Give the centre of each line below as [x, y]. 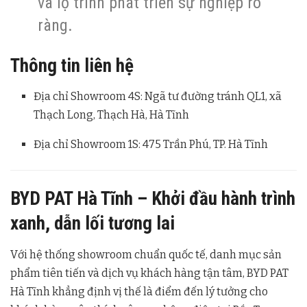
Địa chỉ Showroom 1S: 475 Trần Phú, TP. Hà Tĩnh [151, 145]
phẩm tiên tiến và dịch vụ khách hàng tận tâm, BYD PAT [149, 273]
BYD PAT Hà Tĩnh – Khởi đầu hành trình [153, 199]
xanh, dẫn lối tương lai [93, 224]
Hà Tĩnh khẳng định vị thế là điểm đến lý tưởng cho [139, 291]
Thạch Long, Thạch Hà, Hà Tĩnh [112, 115]
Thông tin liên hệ [72, 65]
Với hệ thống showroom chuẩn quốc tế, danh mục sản [146, 254]
